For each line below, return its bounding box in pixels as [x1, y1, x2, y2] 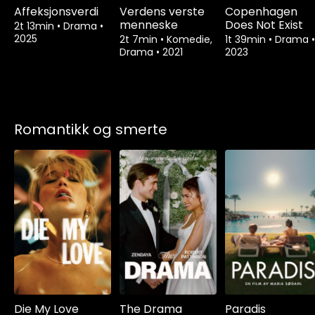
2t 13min [14, 18, 57, 33]
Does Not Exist [225, 16, 303, 33]
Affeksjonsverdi [14, 3, 98, 20]
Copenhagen [225, 3, 297, 20]
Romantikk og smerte [14, 119, 167, 139]
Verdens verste [120, 3, 205, 20]
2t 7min [120, 32, 160, 46]
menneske [120, 16, 178, 33]
